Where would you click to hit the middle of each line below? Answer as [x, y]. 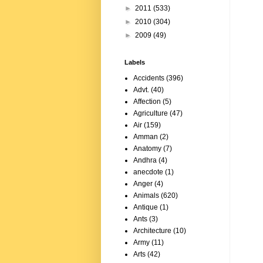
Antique [146, 208]
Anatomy [147, 149]
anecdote [148, 172]
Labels [135, 63]
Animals [146, 196]
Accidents [149, 78]
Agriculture [151, 114]
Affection [147, 102]
